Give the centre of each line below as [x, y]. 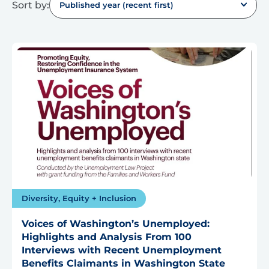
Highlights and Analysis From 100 [107, 237]
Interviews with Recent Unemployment [122, 250]
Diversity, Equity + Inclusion [79, 198]
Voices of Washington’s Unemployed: [116, 224]
